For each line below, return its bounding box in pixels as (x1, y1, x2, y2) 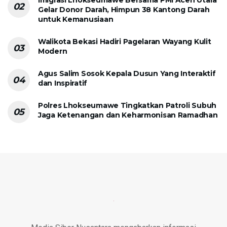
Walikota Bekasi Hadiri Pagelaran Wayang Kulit (38, 36, 211, 46)
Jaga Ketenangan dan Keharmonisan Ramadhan (38, 110, 218, 120)
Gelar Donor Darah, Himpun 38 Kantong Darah (38, 5, 210, 14)
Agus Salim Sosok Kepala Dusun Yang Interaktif (38, 68, 216, 78)
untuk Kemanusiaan (38, 14, 113, 24)
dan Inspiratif (38, 78, 88, 88)
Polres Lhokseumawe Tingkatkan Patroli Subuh (38, 100, 216, 110)
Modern (38, 46, 67, 56)
